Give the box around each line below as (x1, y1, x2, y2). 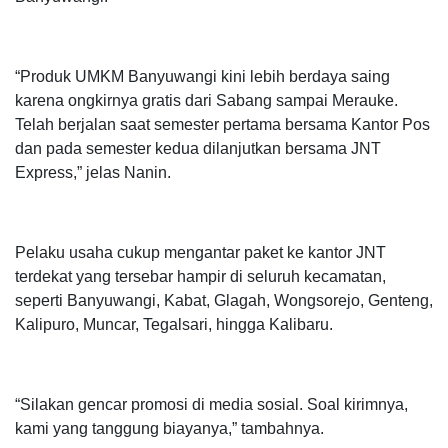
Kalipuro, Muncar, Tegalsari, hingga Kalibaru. (15, 315, 333, 333)
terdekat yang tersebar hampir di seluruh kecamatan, (15, 267, 386, 285)
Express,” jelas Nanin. (15, 163, 171, 181)
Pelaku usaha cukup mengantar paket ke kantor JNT (15, 243, 386, 261)
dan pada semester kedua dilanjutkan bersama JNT (15, 139, 381, 157)
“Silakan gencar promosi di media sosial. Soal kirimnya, (15, 395, 408, 413)
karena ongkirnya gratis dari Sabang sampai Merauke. (15, 91, 398, 109)
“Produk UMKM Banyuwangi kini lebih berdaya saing (15, 67, 390, 85)
